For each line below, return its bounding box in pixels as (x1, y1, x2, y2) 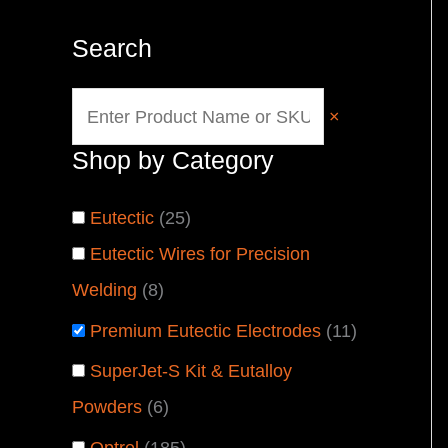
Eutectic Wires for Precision (90, 244, 310, 265)
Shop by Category (72, 146, 274, 175)
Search (72, 34, 152, 63)
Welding (72, 280, 137, 301)
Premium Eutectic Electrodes (90, 320, 321, 341)
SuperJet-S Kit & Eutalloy (90, 361, 292, 382)
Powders (72, 397, 142, 418)
